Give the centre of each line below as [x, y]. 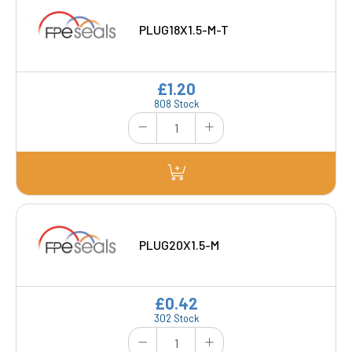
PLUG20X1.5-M [180, 245]
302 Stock [176, 319]
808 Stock [176, 103]
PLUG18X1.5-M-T [184, 30]
